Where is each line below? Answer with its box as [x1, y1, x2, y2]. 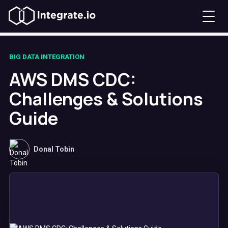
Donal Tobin [34, 145, 74, 153]
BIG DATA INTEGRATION [9, 53, 84, 61]
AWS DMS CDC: [9, 68, 136, 91]
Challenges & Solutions [9, 87, 203, 110]
